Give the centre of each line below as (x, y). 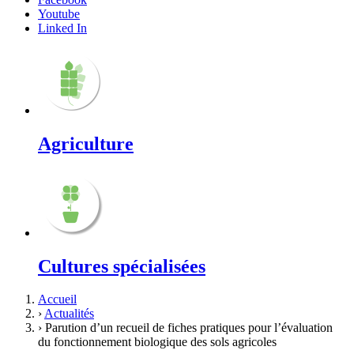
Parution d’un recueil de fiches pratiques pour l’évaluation (189, 328)
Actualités (69, 314)
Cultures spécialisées (122, 266)
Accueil (57, 299)
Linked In (62, 28)
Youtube (59, 13)
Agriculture (86, 143)
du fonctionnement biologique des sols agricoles (157, 342)
